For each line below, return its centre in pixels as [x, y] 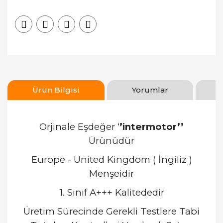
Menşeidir [111, 173]
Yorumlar [150, 90]
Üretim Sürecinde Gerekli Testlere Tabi [111, 211]
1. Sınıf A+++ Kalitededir [111, 192]
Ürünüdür [111, 141]
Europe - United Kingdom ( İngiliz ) [111, 160]
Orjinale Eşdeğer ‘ [79, 127]
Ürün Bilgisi [56, 90]
